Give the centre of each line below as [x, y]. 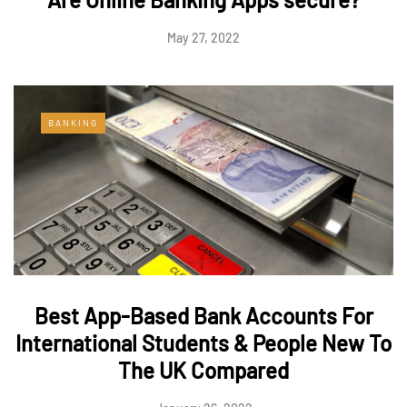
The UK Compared [203, 371]
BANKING [73, 123]
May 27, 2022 [203, 38]
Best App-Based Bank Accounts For [203, 316]
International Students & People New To [203, 343]
